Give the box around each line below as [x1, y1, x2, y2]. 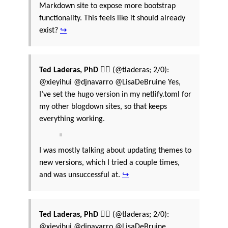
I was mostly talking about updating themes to [39, 146, 191, 155]
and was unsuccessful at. [39, 170, 122, 179]
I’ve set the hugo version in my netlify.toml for [39, 90, 191, 99]
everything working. [39, 115, 105, 123]
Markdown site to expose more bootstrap [39, 2, 176, 10]
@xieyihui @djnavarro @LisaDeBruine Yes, [39, 78, 181, 87]
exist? [39, 26, 60, 35]
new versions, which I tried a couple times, [39, 158, 180, 167]
